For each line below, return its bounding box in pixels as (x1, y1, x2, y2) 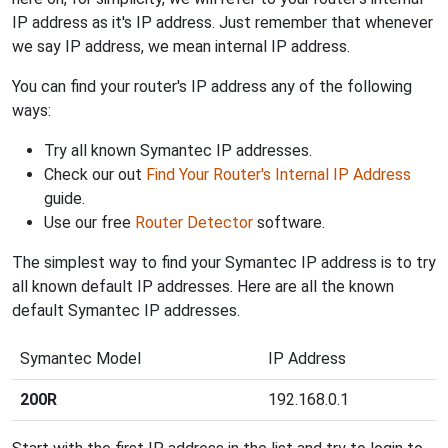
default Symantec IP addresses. (12, 300, 240, 320)
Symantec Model (20, 348, 141, 368)
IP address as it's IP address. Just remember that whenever (12, 12, 433, 32)
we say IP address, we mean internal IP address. (12, 36, 350, 56)
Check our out (44, 164, 146, 184)
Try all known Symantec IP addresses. (44, 140, 312, 160)
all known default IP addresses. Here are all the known (12, 276, 394, 296)
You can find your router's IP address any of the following (12, 76, 412, 96)
